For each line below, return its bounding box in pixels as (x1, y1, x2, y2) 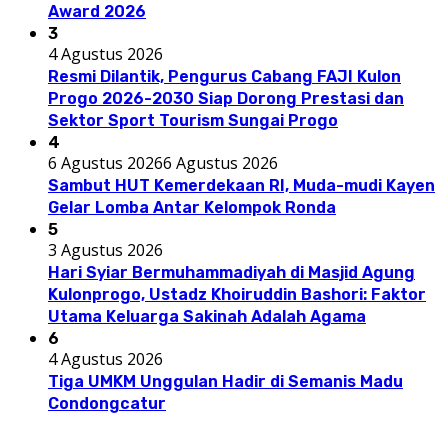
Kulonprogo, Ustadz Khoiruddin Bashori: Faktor (48, 284, 426, 304)
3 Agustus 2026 (48, 238, 163, 261)
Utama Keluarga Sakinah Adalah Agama (48, 306, 366, 326)
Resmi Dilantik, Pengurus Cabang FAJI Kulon (48, 66, 401, 86)
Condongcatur (48, 393, 166, 413)
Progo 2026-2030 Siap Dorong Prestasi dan (48, 88, 404, 108)
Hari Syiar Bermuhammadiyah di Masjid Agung (48, 262, 415, 282)
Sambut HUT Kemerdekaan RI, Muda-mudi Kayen (48, 175, 435, 195)
